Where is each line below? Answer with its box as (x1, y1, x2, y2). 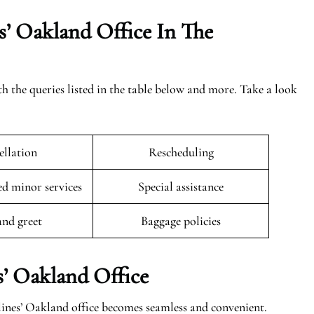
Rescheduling (148, 144, 214, 160)
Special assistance (138, 179, 224, 194)
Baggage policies (141, 213, 221, 228)
